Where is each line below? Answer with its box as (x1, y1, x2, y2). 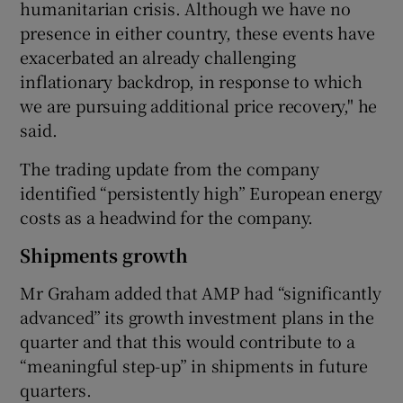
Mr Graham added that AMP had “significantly (20, 280, 381, 304)
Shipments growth (20, 241, 189, 268)
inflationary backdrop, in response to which (20, 68, 363, 93)
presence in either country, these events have (20, 20, 375, 44)
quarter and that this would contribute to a (20, 328, 355, 353)
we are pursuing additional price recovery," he (20, 93, 378, 117)
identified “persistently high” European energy (20, 180, 383, 204)
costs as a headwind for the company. (20, 204, 314, 228)
